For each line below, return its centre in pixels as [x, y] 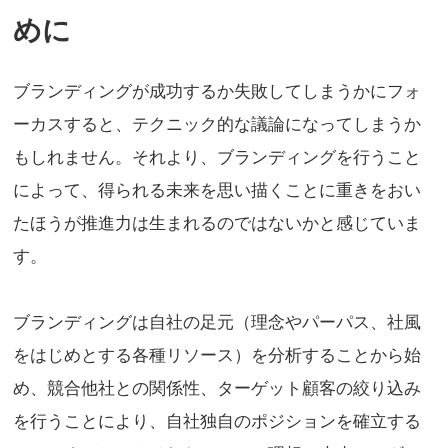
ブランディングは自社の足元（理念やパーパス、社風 [217, 323]
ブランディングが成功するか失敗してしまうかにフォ [217, 91]
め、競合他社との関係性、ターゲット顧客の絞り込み [217, 389]
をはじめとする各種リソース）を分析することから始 [217, 356]
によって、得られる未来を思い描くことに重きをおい [217, 190]
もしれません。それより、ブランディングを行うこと [217, 157]
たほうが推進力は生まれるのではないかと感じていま [217, 223]
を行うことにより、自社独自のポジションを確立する [217, 422]
